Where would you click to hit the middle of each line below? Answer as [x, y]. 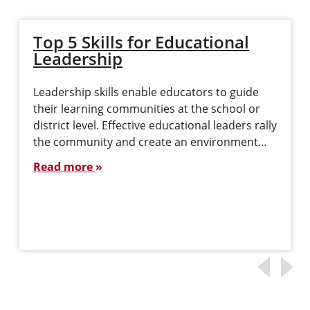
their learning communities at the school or [146, 109]
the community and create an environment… [150, 142]
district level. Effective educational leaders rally [155, 125]
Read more [64, 167]
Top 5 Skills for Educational [141, 42]
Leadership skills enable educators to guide [146, 92]
